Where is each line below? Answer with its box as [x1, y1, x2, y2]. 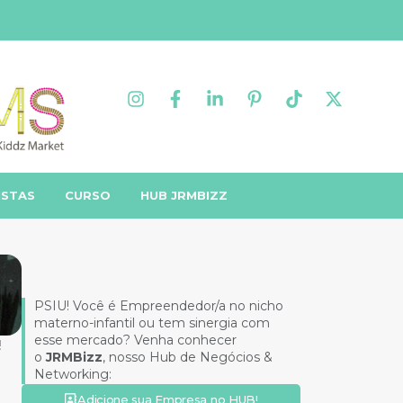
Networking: [34, 366, 112, 383]
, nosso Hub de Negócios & [103, 349, 273, 366]
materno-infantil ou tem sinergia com [34, 315, 270, 332]
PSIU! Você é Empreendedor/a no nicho [34, 298, 283, 315]
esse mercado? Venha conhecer [34, 332, 237, 349]
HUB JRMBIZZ [140, 188, 228, 203]
